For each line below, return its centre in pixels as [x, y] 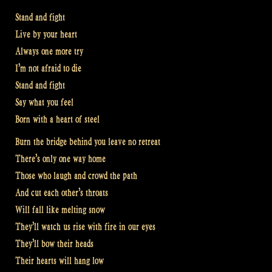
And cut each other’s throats [62, 193]
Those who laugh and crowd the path [76, 176]
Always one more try [49, 51]
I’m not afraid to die [48, 68]
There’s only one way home [60, 159]
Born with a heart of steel [57, 119]
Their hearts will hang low [59, 261]
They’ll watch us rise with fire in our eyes [85, 227]
